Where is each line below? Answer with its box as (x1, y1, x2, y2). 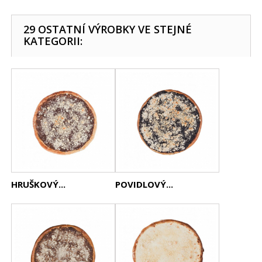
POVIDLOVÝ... (115, 178, 174, 190)
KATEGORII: (23, 34, 83, 48)
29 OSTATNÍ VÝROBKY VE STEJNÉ (23, 22, 192, 36)
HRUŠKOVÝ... (11, 178, 66, 190)
